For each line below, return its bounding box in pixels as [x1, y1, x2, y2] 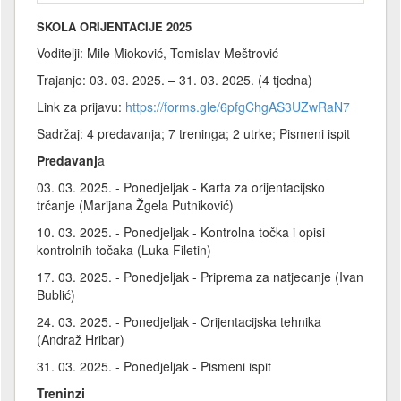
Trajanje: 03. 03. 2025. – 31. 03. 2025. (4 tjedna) [37, 70, 312, 89]
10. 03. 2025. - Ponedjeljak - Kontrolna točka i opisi [37, 222, 325, 241]
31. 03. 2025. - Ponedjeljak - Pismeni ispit [37, 356, 271, 375]
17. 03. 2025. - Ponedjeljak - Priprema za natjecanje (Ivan [37, 267, 363, 286]
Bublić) [37, 285, 75, 303]
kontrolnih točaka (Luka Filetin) [37, 240, 211, 259]
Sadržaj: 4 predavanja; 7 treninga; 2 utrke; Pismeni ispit [37, 124, 350, 142]
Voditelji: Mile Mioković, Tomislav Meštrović [37, 43, 278, 62]
